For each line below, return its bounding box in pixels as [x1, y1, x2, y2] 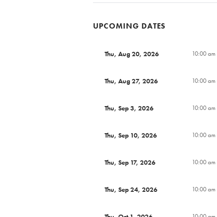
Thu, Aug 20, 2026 [105, 49, 159, 58]
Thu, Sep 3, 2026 [105, 103, 154, 112]
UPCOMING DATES [93, 20, 166, 31]
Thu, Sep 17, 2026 [105, 157, 155, 167]
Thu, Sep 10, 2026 [105, 130, 157, 139]
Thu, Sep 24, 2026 [105, 185, 157, 194]
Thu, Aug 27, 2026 [105, 76, 158, 85]
